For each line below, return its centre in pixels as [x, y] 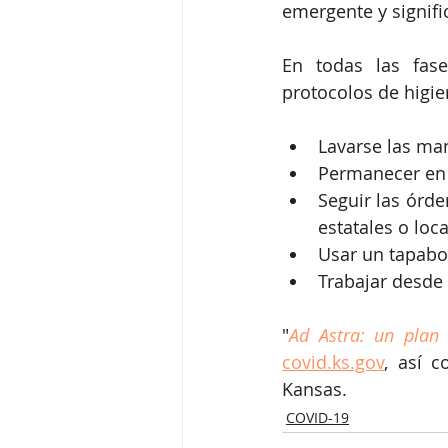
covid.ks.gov [333, 361]
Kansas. [314, 388]
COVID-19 [317, 417]
